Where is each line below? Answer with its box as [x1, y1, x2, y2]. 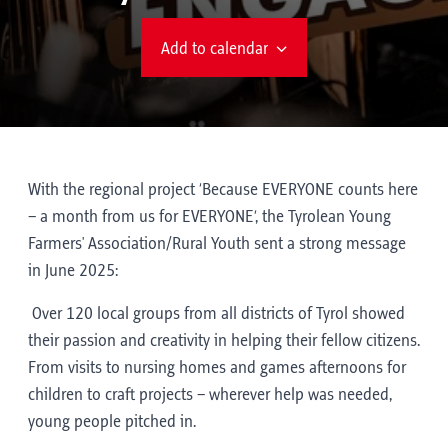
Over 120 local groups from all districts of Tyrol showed [28, 305, 405, 323]
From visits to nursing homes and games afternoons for [28, 359, 406, 377]
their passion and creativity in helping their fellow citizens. [28, 332, 420, 350]
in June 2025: [28, 262, 118, 280]
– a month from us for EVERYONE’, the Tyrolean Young [28, 208, 391, 226]
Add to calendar [161, 39, 269, 58]
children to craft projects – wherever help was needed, [28, 386, 392, 404]
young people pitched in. [28, 413, 196, 431]
